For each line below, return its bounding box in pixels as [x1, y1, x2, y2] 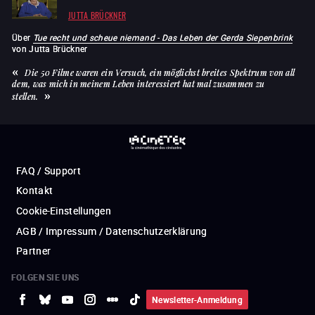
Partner [16, 243, 51, 257]
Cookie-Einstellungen [16, 203, 111, 217]
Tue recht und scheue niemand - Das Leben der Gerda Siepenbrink [32, 31, 293, 43]
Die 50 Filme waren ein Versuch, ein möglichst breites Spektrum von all [25, 66, 295, 78]
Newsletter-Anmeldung [152, 293, 243, 305]
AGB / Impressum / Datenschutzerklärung [16, 224, 207, 238]
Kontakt [16, 183, 53, 197]
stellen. [12, 90, 39, 102]
